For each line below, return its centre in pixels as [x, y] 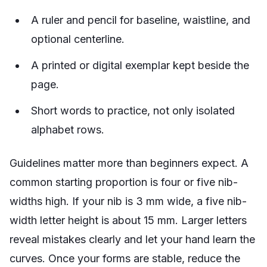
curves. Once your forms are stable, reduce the [125, 258]
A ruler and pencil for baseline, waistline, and [141, 20]
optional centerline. [78, 39]
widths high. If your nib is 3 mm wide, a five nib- [128, 201]
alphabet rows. [68, 130]
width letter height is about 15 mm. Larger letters [128, 220]
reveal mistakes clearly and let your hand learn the [132, 239]
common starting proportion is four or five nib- [124, 182]
